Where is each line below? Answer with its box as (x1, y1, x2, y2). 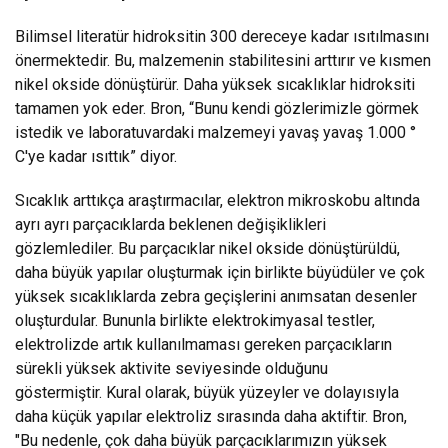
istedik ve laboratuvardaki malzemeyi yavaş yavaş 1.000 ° (15, 122, 416, 142)
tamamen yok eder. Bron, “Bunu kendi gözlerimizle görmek (15, 98, 419, 118)
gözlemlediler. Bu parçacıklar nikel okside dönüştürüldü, (15, 238, 400, 258)
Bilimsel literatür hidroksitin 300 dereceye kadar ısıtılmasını (15, 26, 429, 46)
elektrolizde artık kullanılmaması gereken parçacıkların (15, 334, 392, 354)
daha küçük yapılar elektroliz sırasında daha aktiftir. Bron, (15, 406, 407, 426)
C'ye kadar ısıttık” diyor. (15, 146, 177, 166)
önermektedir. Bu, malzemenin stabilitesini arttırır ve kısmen (15, 50, 431, 70)
